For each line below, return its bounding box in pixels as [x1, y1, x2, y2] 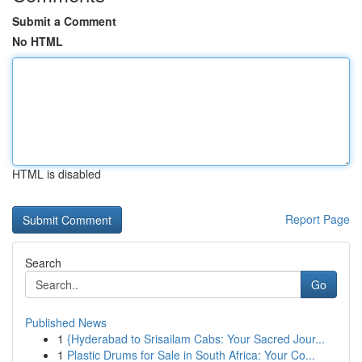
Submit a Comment [12, 13, 116, 29]
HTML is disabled [12, 166, 101, 182]
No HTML [12, 33, 63, 49]
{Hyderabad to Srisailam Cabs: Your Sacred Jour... [67, 330, 325, 347]
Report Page [285, 211, 350, 227]
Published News [25, 314, 107, 330]
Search [25, 255, 61, 271]
